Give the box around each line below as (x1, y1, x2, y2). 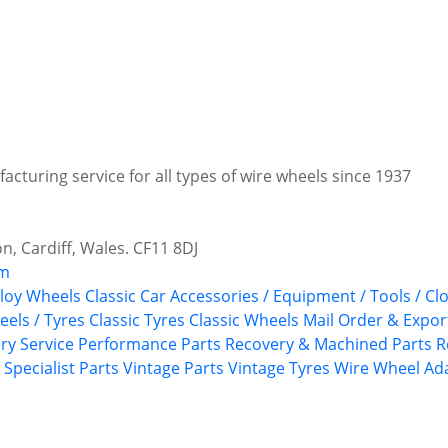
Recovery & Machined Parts (225, 333, 432, 356)
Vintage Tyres (228, 357, 330, 380)
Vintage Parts (123, 357, 224, 380)
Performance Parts (78, 333, 221, 356)
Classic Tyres (89, 309, 185, 332)
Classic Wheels (189, 309, 299, 332)
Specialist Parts (4, 357, 119, 380)
